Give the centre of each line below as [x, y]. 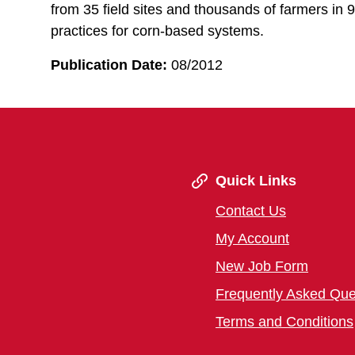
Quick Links [256, 181]
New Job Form [262, 266]
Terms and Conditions [284, 322]
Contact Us [251, 211]
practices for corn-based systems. [157, 31]
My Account [252, 239]
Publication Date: [109, 65]
